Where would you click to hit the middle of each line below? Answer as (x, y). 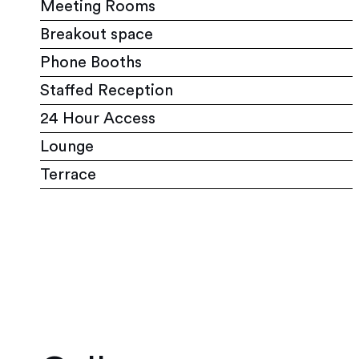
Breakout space (97, 34)
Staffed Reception (107, 90)
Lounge (67, 146)
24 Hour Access (98, 118)
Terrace (68, 174)
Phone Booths (91, 62)
